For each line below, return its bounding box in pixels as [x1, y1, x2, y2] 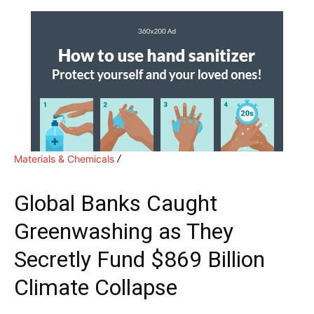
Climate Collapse [14, 273, 177, 301]
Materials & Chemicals [14, 152, 114, 165]
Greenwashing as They [14, 217, 233, 245]
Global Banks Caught [14, 189, 217, 217]
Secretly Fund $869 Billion [14, 245, 265, 273]
